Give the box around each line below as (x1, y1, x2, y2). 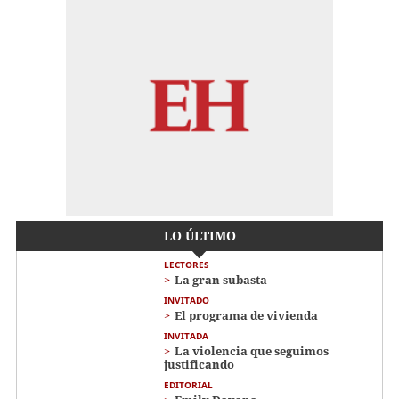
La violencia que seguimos (175, 342, 329, 359)
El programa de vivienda (175, 306, 318, 323)
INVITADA (164, 329, 208, 342)
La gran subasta (175, 271, 267, 288)
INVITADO (164, 293, 209, 306)
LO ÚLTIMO (163, 226, 236, 244)
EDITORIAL (164, 378, 213, 391)
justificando (164, 355, 234, 372)
